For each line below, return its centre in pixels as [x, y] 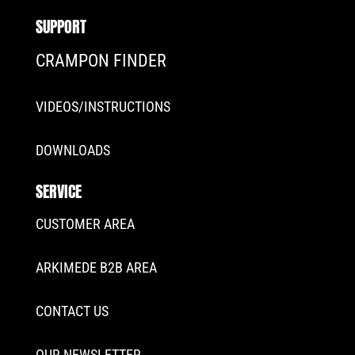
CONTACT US [72, 311]
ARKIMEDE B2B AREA [96, 268]
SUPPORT [61, 27]
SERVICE [58, 192]
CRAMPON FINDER [101, 61]
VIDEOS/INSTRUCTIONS [103, 107]
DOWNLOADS [73, 151]
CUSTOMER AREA [85, 224]
